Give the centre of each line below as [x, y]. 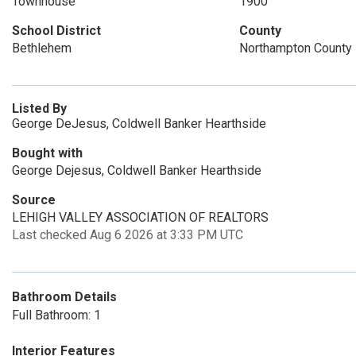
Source [34, 200]
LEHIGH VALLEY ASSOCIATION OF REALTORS [140, 217]
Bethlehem [42, 48]
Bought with [47, 153]
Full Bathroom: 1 [56, 315]
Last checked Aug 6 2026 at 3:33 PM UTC [128, 235]
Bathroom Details [64, 297]
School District [56, 31]
